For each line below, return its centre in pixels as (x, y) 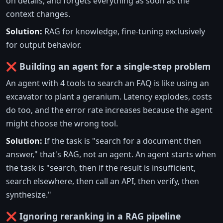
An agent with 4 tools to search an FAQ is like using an (108, 83)
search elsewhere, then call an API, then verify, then (103, 181)
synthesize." (29, 195)
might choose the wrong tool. (62, 124)
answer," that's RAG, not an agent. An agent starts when (111, 155)
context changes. (38, 14)
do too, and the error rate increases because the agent (109, 110)
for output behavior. (44, 45)
